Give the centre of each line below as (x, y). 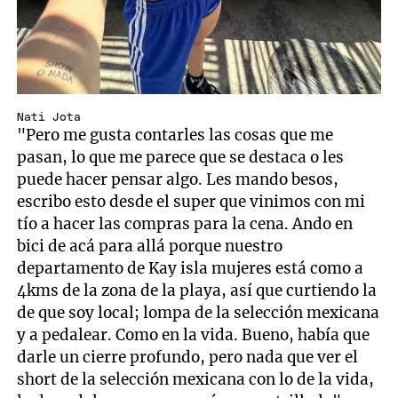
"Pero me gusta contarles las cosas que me (175, 135)
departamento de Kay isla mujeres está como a (191, 269)
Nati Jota (49, 118)
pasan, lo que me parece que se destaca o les (181, 158)
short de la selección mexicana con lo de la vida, (196, 380)
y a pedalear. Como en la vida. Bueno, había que (194, 335)
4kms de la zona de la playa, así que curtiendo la (197, 291)
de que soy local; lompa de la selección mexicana (199, 313)
